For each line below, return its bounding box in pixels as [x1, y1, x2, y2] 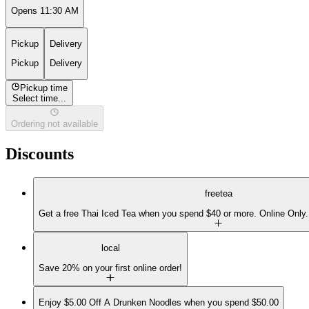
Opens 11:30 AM [11, 6, 79, 17]
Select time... [12, 92, 67, 103]
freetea [204, 188, 232, 199]
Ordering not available [11, 119, 98, 130]
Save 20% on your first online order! [39, 262, 182, 273]
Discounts [6, 145, 74, 163]
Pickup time [20, 82, 68, 93]
